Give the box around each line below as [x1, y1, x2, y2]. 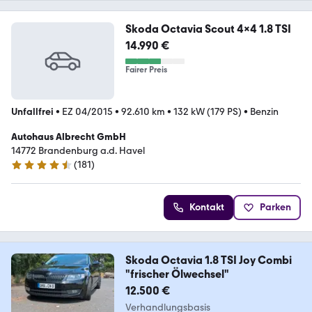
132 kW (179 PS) [173, 106, 242, 118]
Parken [260, 201, 291, 214]
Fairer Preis [125, 65, 167, 75]
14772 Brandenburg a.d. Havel [11, 145, 145, 157]
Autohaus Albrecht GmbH [11, 131, 126, 143]
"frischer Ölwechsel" [125, 267, 229, 281]
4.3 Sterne [10, 164, 55, 177]
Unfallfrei [11, 106, 54, 118]
